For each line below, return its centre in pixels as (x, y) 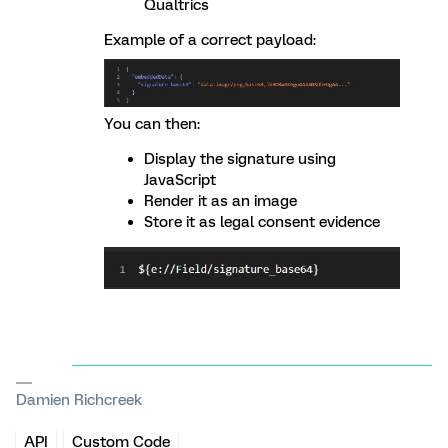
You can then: (152, 124)
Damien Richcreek (79, 400)
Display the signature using (240, 159)
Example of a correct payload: (210, 40)
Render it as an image (220, 201)
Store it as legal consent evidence (262, 222)
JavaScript (180, 180)
